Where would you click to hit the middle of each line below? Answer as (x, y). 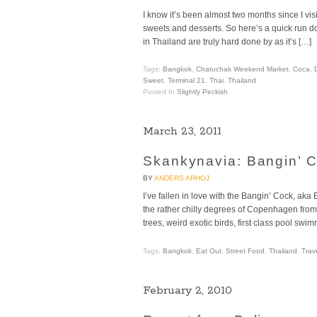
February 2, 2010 (188, 290)
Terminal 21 (186, 81)
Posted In (160, 92)
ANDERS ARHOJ (182, 178)
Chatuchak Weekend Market (242, 69)
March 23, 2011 (182, 132)
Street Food (245, 250)
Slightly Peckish (202, 92)
